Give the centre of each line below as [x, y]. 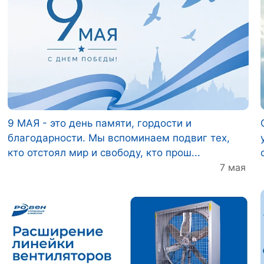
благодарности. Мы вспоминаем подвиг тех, [119, 138]
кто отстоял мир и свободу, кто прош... [104, 153]
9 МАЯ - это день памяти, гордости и [100, 123]
